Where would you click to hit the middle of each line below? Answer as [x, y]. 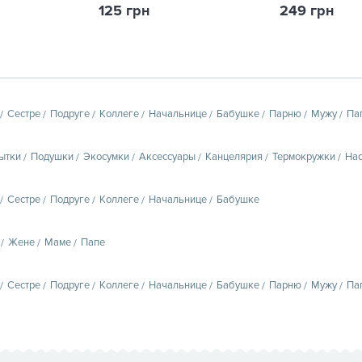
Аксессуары [167, 156]
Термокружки [304, 156]
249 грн [307, 11]
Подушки [52, 156]
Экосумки [106, 156]
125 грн [124, 11]
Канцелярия [234, 156]
